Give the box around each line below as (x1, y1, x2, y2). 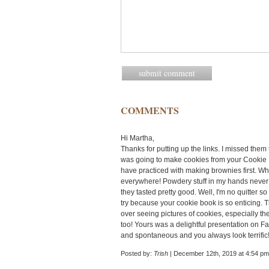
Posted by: (121, 250, 154, 257)
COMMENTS (121, 103, 179, 117)
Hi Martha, (121, 134, 154, 142)
